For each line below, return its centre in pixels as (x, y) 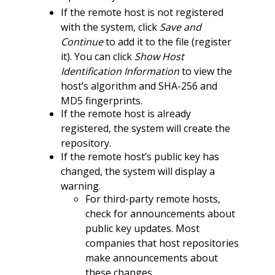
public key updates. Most (142, 229)
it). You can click (97, 56)
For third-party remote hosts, (153, 199)
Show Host (159, 56)
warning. (80, 186)
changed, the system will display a (137, 171)
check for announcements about (160, 214)
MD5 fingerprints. (101, 100)
